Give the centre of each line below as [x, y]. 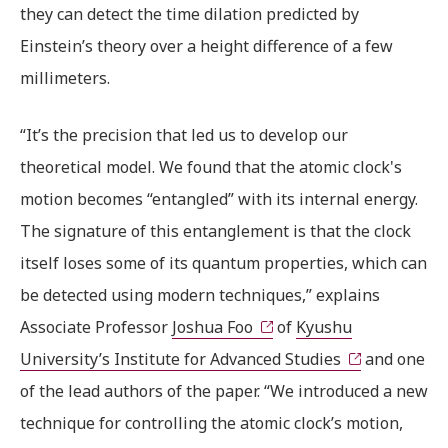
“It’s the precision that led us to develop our [184, 134]
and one [393, 358]
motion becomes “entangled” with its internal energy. [219, 198]
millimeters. [65, 77]
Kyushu [324, 326]
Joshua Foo [212, 326]
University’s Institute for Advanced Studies [180, 358]
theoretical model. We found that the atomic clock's [211, 166]
